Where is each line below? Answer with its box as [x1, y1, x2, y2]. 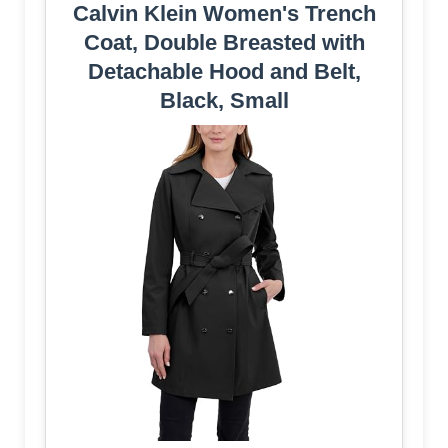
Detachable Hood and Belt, [87, 58, 361, 84]
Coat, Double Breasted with [83, 29, 365, 55]
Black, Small [159, 87, 289, 113]
